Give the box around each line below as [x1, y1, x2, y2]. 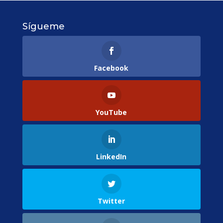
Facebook [94, 63, 129, 73]
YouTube [96, 107, 127, 117]
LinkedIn [96, 152, 127, 162]
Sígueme [22, 20, 65, 32]
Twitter [98, 196, 125, 206]
